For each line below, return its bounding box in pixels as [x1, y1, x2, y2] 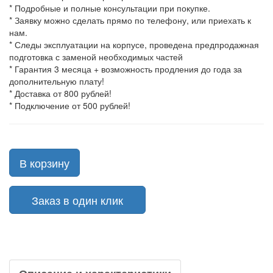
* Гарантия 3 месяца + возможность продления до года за [9, 63, 242, 75]
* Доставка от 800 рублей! [9, 87, 112, 99]
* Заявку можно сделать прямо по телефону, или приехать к [9, 14, 251, 26]
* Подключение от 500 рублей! [9, 99, 130, 112]
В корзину [19, 155, 69, 171]
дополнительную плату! [9, 75, 104, 87]
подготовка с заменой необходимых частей [9, 51, 183, 63]
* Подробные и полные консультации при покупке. [9, 2, 210, 14]
